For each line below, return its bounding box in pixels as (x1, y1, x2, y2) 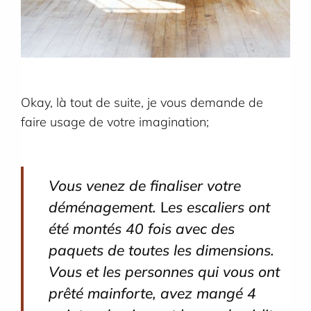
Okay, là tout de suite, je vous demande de (21, 94, 263, 110)
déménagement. (49, 197, 161, 216)
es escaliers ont (168, 197, 271, 216)
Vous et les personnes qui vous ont (49, 262, 280, 280)
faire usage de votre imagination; (21, 113, 209, 130)
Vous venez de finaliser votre (49, 176, 242, 194)
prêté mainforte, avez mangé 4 (49, 283, 257, 302)
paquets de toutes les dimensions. (49, 240, 275, 259)
